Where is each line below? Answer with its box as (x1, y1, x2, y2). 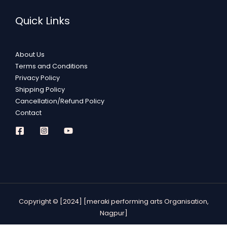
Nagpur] (99, 208, 128, 217)
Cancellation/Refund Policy (15, 97, 104, 106)
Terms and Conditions (15, 62, 88, 71)
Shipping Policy (15, 85, 65, 94)
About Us (15, 50, 45, 59)
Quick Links (15, 14, 70, 28)
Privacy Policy (15, 73, 60, 83)
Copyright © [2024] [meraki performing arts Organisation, (18, 197, 209, 206)
